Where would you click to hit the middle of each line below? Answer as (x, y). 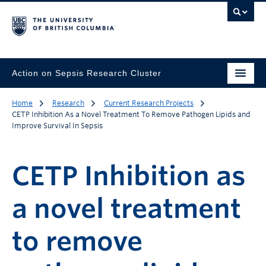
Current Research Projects (149, 103)
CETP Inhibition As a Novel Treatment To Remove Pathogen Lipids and (131, 114)
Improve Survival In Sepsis (57, 126)
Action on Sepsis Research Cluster (87, 73)
